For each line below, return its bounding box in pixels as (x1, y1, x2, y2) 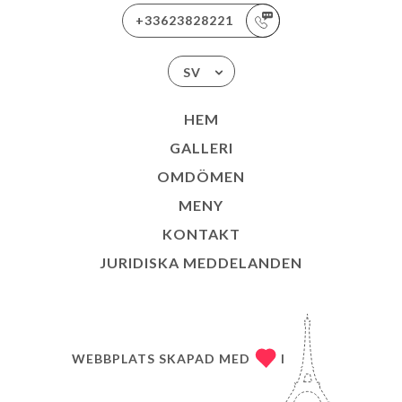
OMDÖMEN (157, 168, 245, 185)
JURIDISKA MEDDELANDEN (100, 254, 302, 271)
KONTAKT (162, 225, 240, 242)
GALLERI (169, 139, 233, 156)
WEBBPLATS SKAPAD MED (72, 350, 250, 366)
